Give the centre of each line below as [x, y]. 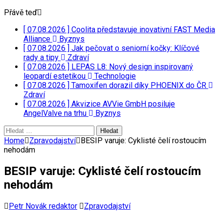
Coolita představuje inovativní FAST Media [143, 30]
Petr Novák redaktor [43, 206]
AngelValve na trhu [56, 113]
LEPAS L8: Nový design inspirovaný [132, 67]
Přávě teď [21, 12]
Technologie [114, 76]
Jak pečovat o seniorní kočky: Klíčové [135, 48]
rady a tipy [42, 57]
